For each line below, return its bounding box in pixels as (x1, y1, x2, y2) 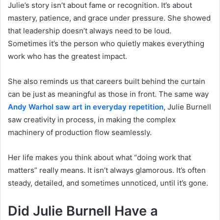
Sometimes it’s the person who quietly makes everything (8, 38, 204, 48)
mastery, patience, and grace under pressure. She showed (8, 13, 211, 23)
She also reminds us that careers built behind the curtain (8, 76, 205, 86)
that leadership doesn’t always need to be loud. (8, 26, 171, 35)
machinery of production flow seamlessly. (8, 127, 152, 137)
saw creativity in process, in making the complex (8, 114, 176, 124)
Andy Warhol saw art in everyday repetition (8, 102, 164, 111)
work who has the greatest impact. (8, 51, 127, 61)
